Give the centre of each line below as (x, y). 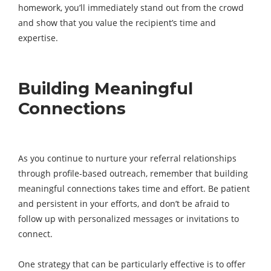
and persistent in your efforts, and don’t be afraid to (124, 204)
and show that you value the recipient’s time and (117, 23)
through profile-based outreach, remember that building (133, 174)
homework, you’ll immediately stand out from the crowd (131, 8)
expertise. (38, 38)
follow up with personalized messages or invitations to (129, 219)
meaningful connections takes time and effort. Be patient (134, 189)
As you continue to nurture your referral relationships (127, 158)
